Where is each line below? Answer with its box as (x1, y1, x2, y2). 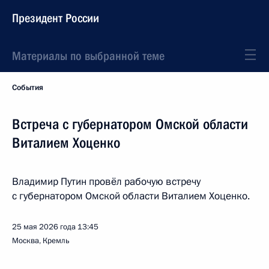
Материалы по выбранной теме (12, 49, 165, 63)
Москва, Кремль (12, 235, 70, 246)
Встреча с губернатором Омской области (12, 116, 248, 133)
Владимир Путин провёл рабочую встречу (12, 175, 201, 189)
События (12, 82, 43, 93)
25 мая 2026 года (12, 222, 76, 232)
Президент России (12, 11, 99, 25)
